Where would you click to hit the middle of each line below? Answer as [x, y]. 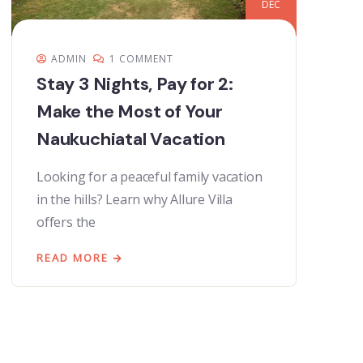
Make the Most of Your [130, 112]
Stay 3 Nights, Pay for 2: [135, 84]
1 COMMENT [141, 59]
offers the [66, 222]
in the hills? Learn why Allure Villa [135, 200]
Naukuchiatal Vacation [131, 139]
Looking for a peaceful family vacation [149, 177]
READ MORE [73, 258]
